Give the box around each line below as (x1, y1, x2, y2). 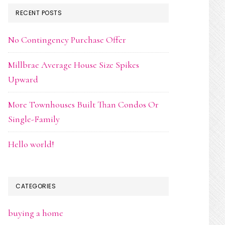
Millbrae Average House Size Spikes (8, 59, 139, 70)
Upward (8, 74, 38, 85)
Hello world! (8, 139, 54, 150)
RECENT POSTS (16, 9, 62, 17)
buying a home (8, 207, 63, 218)
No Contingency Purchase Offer (8, 34, 126, 45)
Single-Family (8, 114, 60, 125)
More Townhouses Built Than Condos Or (8, 99, 159, 110)
